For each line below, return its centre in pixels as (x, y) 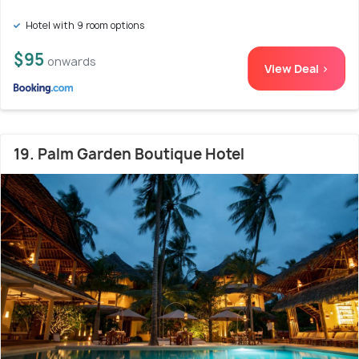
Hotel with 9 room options (84, 26)
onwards (72, 62)
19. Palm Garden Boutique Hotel (129, 155)
